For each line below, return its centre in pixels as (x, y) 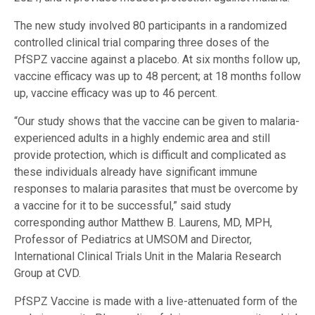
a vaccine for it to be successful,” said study (123, 206)
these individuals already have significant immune (136, 172)
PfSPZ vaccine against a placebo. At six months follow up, (157, 60)
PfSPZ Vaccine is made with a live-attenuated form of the (156, 302)
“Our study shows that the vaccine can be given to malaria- (157, 122)
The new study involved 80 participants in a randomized (150, 26)
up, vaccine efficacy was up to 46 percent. (116, 94)
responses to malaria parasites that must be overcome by (156, 189)
